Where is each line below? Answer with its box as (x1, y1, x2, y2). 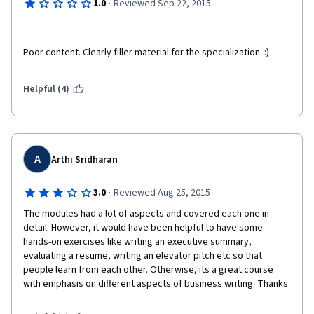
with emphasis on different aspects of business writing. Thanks (23, 277, 288, 291)
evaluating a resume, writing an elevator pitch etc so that (23, 249, 262, 263)
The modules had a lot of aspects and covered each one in (23, 207, 269, 221)
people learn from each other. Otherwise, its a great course (23, 263, 273, 277)
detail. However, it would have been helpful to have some (23, 221, 263, 235)
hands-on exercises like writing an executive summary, (23, 235, 252, 249)
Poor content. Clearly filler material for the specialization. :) (23, 46, 269, 60)
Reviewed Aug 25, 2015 (113, 186, 210, 200)
